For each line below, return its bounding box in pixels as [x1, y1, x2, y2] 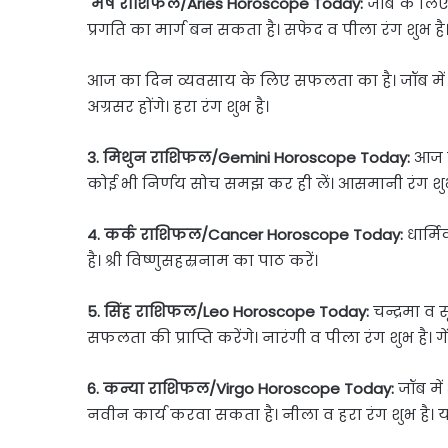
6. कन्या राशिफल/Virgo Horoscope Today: [87, 377, 398, 399]
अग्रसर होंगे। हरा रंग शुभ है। [87, 95, 269, 117]
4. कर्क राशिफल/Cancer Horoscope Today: [87, 223, 403, 245]
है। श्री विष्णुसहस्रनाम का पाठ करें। [87, 249, 318, 271]
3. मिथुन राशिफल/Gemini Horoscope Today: [87, 146, 414, 168]
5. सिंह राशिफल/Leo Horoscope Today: [87, 300, 373, 322]
